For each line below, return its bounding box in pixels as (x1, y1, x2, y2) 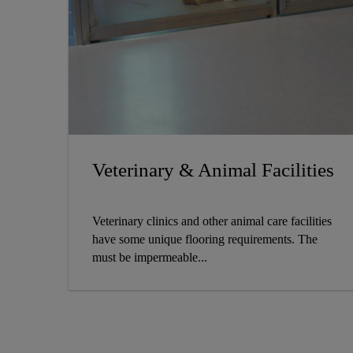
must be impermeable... (92, 250, 207, 264)
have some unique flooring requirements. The (92, 232, 318, 246)
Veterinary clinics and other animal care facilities (92, 214, 332, 228)
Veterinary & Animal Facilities (92, 158, 334, 180)
